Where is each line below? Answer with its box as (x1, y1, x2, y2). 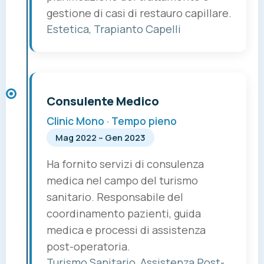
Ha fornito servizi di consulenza (47, 157, 204, 171)
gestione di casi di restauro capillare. (47, 6, 232, 21)
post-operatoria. (47, 239, 130, 254)
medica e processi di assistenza (47, 223, 206, 237)
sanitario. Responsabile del (47, 190, 183, 204)
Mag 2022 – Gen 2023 (55, 132, 146, 144)
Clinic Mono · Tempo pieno (47, 114, 177, 128)
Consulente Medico (47, 93, 159, 110)
